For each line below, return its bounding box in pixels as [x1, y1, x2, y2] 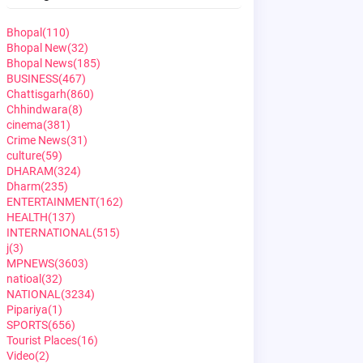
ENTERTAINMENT [6, 195, 96, 208]
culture [6, 149, 41, 162]
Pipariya [6, 303, 48, 316]
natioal [6, 272, 41, 285]
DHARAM [6, 164, 53, 177]
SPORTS [6, 318, 48, 331]
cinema [6, 118, 43, 131]
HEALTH [6, 211, 48, 224]
